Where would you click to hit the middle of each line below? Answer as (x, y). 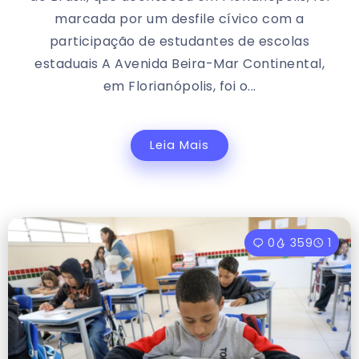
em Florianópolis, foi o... (179, 86)
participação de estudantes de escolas (179, 41)
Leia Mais (179, 145)
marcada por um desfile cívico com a (179, 18)
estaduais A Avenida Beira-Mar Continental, (179, 63)
